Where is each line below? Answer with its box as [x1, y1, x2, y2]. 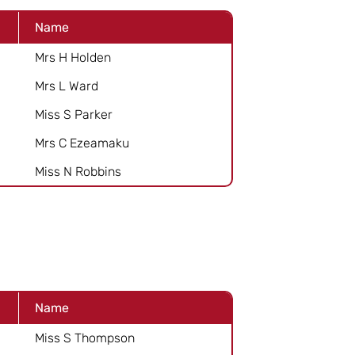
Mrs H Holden [35, 49, 111, 65]
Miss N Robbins [35, 163, 121, 179]
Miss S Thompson [35, 330, 135, 345]
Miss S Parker [35, 106, 113, 122]
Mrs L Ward [35, 78, 98, 94]
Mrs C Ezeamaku [35, 135, 129, 151]
